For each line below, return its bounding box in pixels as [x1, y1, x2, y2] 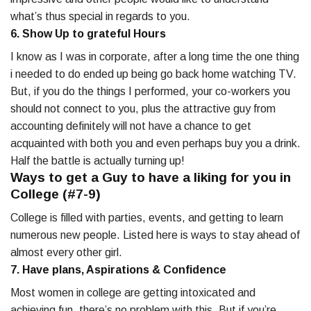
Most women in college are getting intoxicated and [10, 287, 255, 299]
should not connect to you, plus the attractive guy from [10, 102, 276, 115]
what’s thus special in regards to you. [10, 10, 190, 22]
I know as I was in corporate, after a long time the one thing [10, 50, 299, 62]
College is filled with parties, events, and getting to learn [10, 212, 283, 224]
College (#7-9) [10, 186, 101, 201]
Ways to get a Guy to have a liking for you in [10, 169, 291, 185]
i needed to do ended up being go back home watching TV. [10, 67, 296, 80]
